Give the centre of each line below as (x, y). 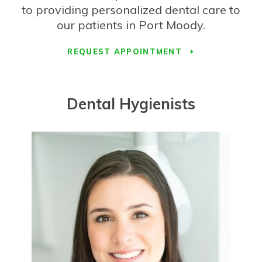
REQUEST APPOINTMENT (126, 51)
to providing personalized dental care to (131, 9)
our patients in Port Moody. (131, 25)
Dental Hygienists (131, 104)
